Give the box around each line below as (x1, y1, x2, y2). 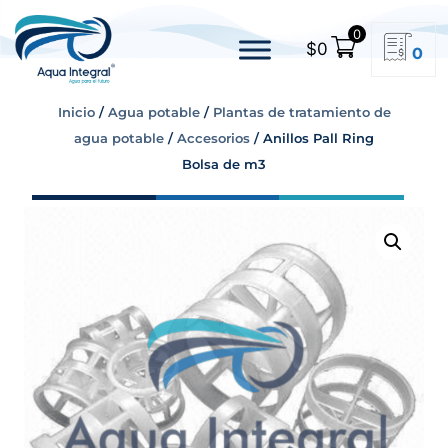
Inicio (57, 104, 95, 120)
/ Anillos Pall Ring (250, 130, 374, 146)
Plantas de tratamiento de (212, 104, 391, 120)
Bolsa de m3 (182, 156, 266, 172)
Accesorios (177, 130, 250, 146)
